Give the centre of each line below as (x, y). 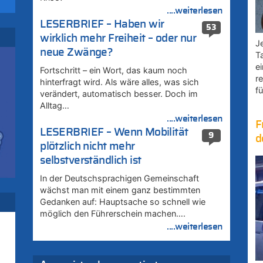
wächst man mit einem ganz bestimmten (120, 190)
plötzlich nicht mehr (87, 146)
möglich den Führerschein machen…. (113, 213)
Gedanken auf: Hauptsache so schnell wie (123, 201)
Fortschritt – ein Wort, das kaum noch (114, 70)
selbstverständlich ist (91, 160)
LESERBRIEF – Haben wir (102, 24)
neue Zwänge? (77, 52)
